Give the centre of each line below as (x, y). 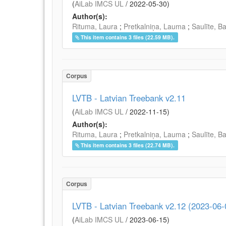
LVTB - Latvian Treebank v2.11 (129, 98)
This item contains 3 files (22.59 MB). (128, 37)
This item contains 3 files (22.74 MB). (128, 145)
